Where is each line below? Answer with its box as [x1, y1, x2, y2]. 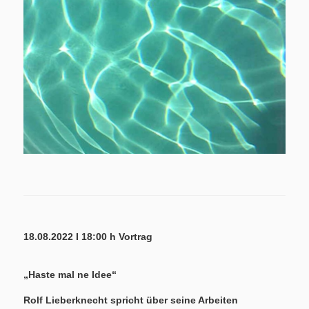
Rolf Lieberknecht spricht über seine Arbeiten [23, 295, 239, 306]
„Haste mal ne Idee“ [23, 268, 117, 280]
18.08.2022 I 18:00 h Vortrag [23, 230, 153, 242]
